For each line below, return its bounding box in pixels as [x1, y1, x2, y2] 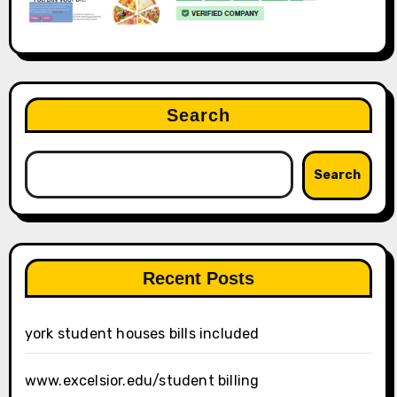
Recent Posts [143, 269, 254, 289]
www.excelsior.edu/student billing [24, 372, 260, 390]
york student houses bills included [24, 325, 260, 343]
